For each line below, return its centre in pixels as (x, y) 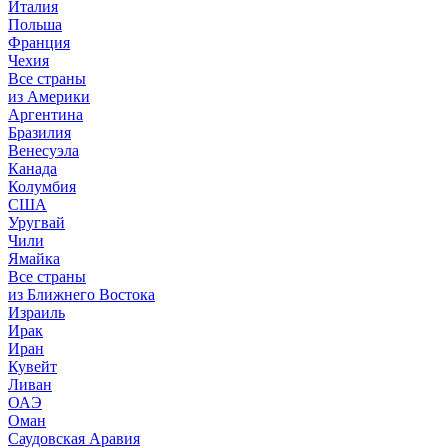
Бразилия (39, 132)
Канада (32, 168)
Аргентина (45, 114)
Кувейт (32, 366)
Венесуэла (43, 150)
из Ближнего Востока (81, 294)
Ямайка (34, 258)
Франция (39, 42)
